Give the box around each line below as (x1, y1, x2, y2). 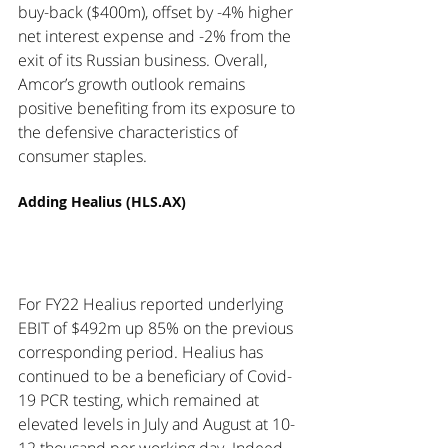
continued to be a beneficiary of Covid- (18, 365, 292, 388)
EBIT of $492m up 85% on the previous (18, 317, 297, 340)
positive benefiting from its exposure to (18, 97, 299, 120)
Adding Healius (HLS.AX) (18, 192, 186, 212)
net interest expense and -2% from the (18, 25, 295, 48)
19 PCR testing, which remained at (18, 389, 263, 412)
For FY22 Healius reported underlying (18, 293, 287, 316)
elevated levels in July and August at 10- (18, 413, 295, 436)
